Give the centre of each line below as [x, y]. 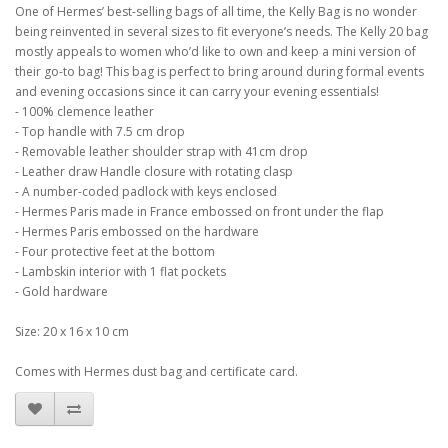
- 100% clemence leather [84, 111]
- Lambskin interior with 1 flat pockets [120, 271]
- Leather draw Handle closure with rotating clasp [154, 171]
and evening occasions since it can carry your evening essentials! [197, 91]
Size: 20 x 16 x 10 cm [72, 331]
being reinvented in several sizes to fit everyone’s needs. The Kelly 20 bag [221, 31]
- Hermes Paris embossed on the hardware [137, 231]
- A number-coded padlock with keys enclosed [146, 191]
